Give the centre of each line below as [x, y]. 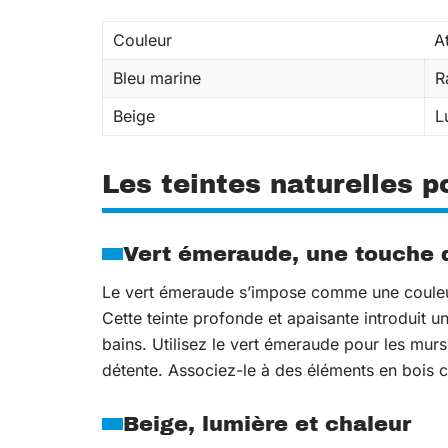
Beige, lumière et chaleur [267, 424]
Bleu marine [157, 78]
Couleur [142, 40]
